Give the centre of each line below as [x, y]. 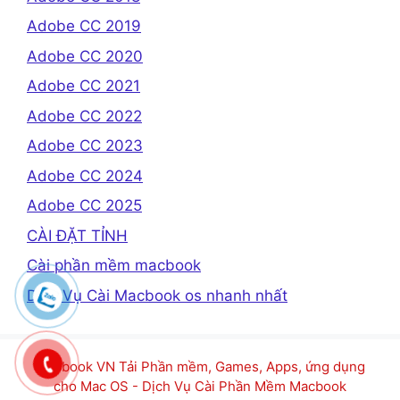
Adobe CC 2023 [85, 146]
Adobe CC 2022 [84, 116]
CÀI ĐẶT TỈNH [77, 235]
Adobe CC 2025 [84, 206]
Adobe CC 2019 [84, 26]
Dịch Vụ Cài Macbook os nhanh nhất [157, 295]
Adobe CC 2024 [85, 175]
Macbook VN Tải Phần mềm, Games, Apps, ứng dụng [200, 366]
